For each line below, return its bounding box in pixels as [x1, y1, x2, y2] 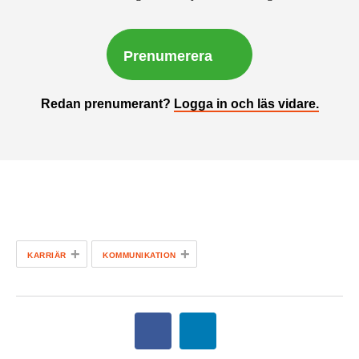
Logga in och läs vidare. [173, 97, 319, 111]
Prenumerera [123, 48, 212, 64]
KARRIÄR [27, 251, 67, 260]
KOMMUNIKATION [103, 251, 176, 260]
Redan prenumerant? [40, 97, 174, 111]
